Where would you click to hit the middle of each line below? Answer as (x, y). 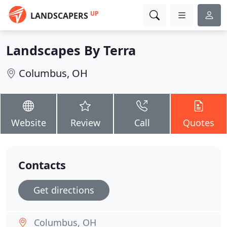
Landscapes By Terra (71, 50)
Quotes (199, 123)
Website (28, 123)
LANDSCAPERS (59, 16)
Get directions (64, 190)
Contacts (42, 165)
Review (85, 123)
